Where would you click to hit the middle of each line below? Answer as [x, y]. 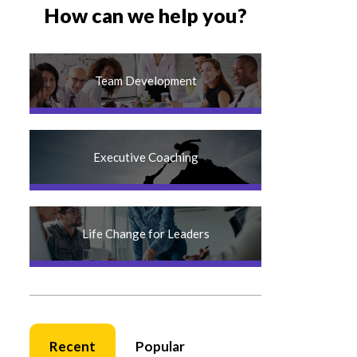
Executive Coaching [145, 157]
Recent [72, 346]
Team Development [145, 80]
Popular [160, 346]
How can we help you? [145, 15]
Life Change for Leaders [145, 233]
